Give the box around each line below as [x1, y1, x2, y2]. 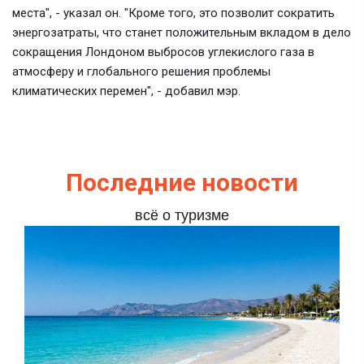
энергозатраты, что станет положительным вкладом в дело [12, 25, 351, 40]
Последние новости [66, 168, 298, 197]
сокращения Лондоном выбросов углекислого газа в [12, 45, 314, 59]
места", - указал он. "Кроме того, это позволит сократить [12, 6, 335, 20]
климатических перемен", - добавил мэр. [12, 84, 240, 98]
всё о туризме [135, 205, 229, 225]
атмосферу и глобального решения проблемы [12, 64, 271, 79]
